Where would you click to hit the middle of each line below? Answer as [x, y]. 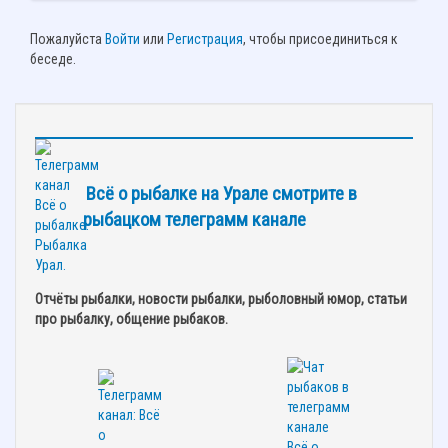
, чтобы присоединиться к [320, 39]
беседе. [53, 59]
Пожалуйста [67, 39]
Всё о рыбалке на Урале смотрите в [221, 194]
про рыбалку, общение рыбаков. [131, 319]
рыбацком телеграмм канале [194, 220]
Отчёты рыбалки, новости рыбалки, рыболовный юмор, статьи [221, 299]
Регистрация [205, 39]
